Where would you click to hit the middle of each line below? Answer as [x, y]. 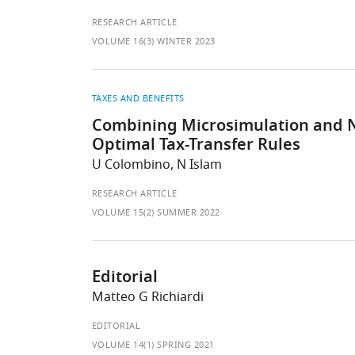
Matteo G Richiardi [147, 297]
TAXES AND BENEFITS [138, 98]
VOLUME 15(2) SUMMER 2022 [156, 212]
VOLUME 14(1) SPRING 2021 [153, 345]
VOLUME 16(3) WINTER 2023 [153, 41]
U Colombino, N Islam [157, 165]
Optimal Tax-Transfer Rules [196, 146]
